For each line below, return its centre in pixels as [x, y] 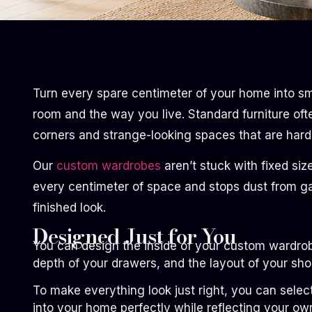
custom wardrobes [109, 166]
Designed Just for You [135, 236]
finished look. [69, 208]
